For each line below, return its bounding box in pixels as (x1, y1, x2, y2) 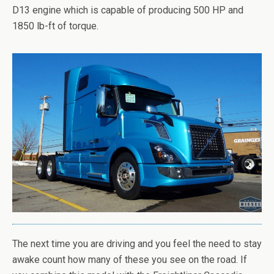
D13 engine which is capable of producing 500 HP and (12, 4, 243, 16)
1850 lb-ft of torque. (12, 20, 98, 32)
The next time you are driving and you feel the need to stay (12, 238, 262, 250)
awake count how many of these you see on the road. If (12, 254, 247, 266)
